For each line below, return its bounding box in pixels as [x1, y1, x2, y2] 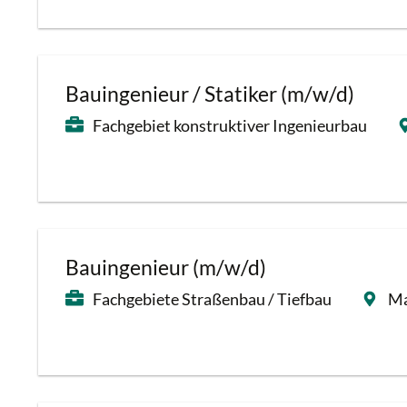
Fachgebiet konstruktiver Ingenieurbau [93, 115, 367, 135]
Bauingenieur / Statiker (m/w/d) [65, 82, 354, 106]
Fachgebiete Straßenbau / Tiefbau [93, 289, 332, 309]
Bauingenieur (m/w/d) [65, 255, 266, 280]
